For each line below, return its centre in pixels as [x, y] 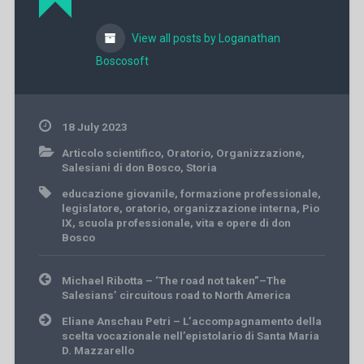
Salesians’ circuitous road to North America [176, 295]
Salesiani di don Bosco [121, 167]
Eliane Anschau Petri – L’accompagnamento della [191, 321]
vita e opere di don [243, 222]
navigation [67, 290]
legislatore [90, 208]
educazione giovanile [118, 193]
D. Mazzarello [97, 350]
